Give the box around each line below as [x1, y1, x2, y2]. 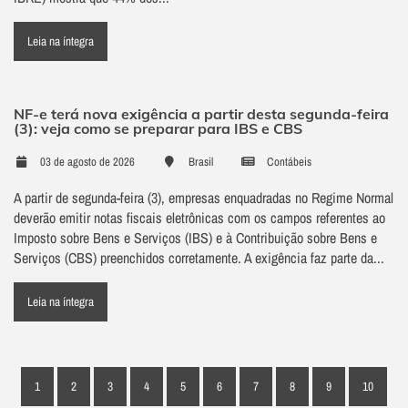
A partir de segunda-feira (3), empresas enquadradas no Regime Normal [14, 188, 393, 209]
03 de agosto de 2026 [37, 154, 135, 170]
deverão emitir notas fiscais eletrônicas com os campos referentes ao [14, 208, 385, 229]
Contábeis [264, 154, 311, 170]
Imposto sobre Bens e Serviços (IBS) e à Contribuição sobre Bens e [14, 228, 377, 249]
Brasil [189, 154, 213, 170]
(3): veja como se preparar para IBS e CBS [14, 119, 302, 138]
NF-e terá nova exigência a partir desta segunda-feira [14, 105, 389, 124]
